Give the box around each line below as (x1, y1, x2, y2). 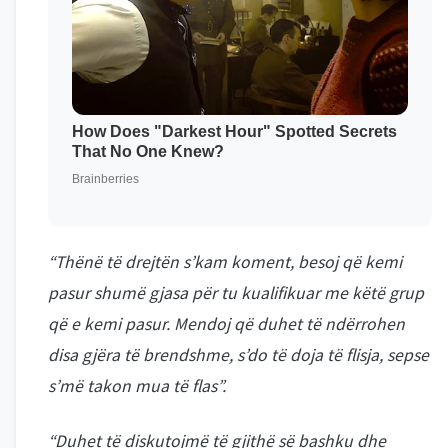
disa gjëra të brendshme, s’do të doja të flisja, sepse (48, 344, 429, 366)
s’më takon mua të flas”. (48, 375, 226, 397)
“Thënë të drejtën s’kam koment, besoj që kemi (48, 251, 402, 273)
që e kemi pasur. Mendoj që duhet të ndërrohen (48, 313, 405, 335)
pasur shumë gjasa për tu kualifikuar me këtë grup (48, 282, 424, 304)
